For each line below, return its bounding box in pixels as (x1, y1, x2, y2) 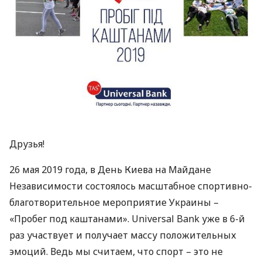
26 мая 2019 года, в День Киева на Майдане (9, 163, 211, 176)
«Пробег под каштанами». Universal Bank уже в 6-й (9, 212, 245, 225)
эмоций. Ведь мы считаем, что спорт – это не (9, 245, 223, 258)
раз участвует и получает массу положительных (9, 229, 236, 242)
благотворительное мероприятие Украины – (9, 196, 219, 209)
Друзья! (9, 137, 44, 150)
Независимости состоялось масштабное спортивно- (9, 180, 252, 192)
